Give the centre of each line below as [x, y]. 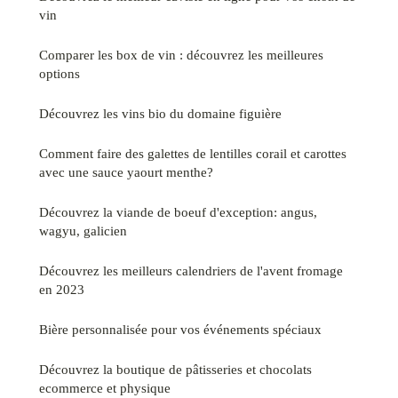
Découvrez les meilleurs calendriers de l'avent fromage [191, 271]
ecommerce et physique [105, 388]
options [60, 74]
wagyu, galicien [83, 231]
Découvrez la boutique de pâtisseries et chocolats [175, 370]
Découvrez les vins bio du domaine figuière [160, 114]
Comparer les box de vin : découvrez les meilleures [181, 55]
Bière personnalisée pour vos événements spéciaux [180, 330]
